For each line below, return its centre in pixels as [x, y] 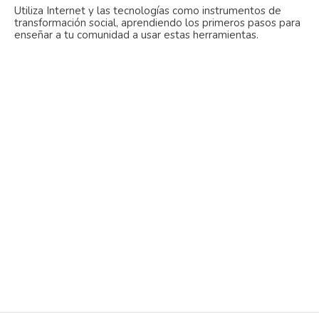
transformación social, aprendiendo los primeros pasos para [157, 23]
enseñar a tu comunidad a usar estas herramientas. [136, 35]
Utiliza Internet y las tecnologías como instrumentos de [148, 11]
